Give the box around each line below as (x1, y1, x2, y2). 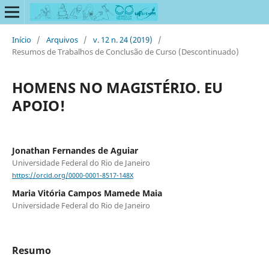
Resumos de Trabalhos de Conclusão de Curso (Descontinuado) (11, 46, 239, 57)
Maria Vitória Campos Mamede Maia (11, 187, 162, 199)
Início (11, 34, 31, 45)
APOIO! (11, 95, 65, 115)
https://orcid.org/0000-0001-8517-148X (11, 171, 133, 180)
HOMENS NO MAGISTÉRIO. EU (11, 77, 223, 97)
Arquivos (46, 34, 78, 45)
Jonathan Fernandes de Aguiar (11, 144, 138, 156)
